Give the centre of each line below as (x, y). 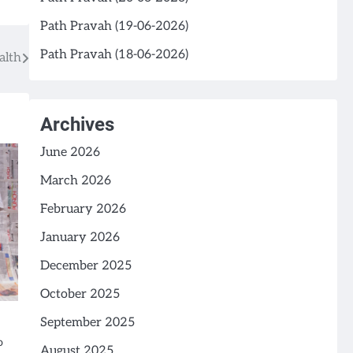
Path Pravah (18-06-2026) (114, 55)
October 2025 (80, 295)
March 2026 (75, 181)
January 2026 (80, 238)
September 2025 (87, 323)
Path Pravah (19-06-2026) (114, 27)
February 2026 (83, 210)
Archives (77, 125)
